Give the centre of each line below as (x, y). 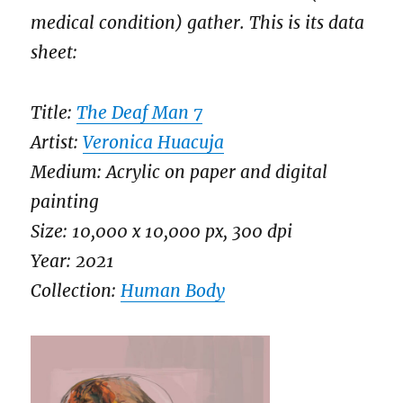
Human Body (173, 290)
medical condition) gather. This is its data (198, 23)
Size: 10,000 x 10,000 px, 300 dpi (162, 231)
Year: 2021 (73, 260)
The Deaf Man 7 (140, 112)
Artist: (57, 142)
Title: (54, 112)
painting (65, 201)
